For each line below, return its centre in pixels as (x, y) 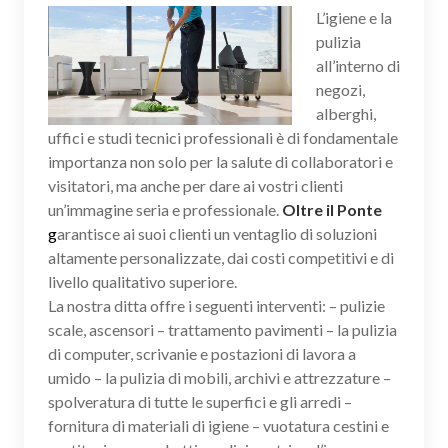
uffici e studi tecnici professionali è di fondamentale (223, 137)
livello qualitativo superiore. (142, 281)
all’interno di (358, 65)
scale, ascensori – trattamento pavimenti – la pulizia (222, 329)
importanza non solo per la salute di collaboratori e (220, 161)
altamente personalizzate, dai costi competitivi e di (221, 257)
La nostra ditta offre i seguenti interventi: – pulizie (216, 305)
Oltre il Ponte (332, 209)
